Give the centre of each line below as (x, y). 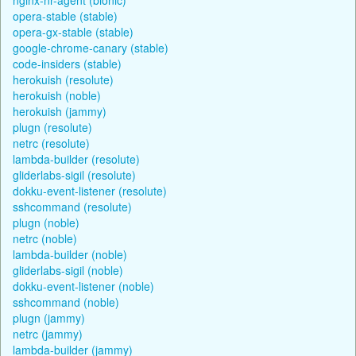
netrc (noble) (45, 238)
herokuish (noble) (57, 95)
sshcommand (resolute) (72, 206)
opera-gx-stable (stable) (73, 31)
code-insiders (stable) (67, 63)
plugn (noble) (46, 222)
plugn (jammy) (49, 317)
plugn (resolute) (52, 127)
